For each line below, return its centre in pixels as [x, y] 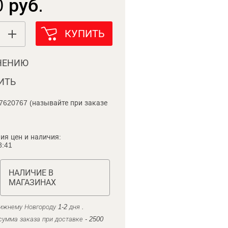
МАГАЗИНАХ [32, 182]
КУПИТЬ [84, 34]
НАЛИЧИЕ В [31, 173]
